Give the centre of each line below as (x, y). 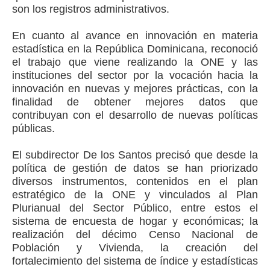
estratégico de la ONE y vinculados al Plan (135, 195)
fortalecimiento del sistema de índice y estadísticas (135, 261)
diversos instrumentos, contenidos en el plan (135, 181)
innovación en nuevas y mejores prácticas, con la (135, 89)
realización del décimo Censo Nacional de (135, 234)
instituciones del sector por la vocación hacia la (135, 75)
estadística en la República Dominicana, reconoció (135, 49)
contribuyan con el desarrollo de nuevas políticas (135, 115)
